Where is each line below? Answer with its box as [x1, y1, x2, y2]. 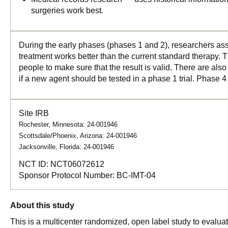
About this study [10, 201, 74, 210]
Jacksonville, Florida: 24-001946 [19, 143, 114, 151]
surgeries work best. [31, 6, 103, 15]
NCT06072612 [50, 160, 104, 168]
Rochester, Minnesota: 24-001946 [19, 121, 118, 128]
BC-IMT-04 [117, 171, 156, 180]
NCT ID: [19, 160, 50, 168]
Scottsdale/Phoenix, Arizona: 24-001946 [19, 132, 137, 139]
